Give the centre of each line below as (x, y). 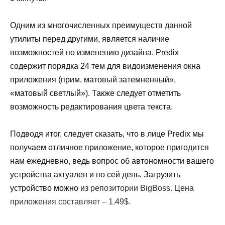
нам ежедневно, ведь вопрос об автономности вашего (112, 161)
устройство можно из (50, 188)
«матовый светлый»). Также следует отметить (95, 93)
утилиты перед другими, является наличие (90, 39)
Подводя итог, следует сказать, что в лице (89, 134)
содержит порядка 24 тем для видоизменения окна (105, 66)
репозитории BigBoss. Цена (142, 188)
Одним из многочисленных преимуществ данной (101, 26)
